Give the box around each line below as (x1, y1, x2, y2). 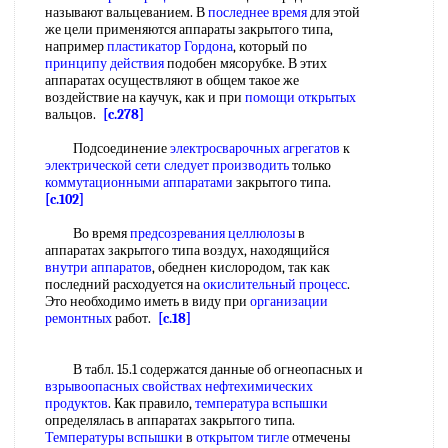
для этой (307, 4, 360, 21)
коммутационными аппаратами (45, 174, 233, 191)
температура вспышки (195, 395, 328, 412)
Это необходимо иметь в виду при (45, 293, 250, 310)
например (45, 38, 107, 55)
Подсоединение (45, 140, 170, 157)
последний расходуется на (45, 276, 203, 293)
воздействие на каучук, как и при (45, 89, 245, 106)
